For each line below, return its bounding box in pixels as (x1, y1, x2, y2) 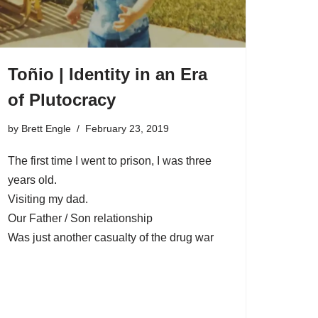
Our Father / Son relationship (8, 212, 153, 224)
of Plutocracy (8, 89, 116, 109)
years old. (8, 173, 57, 186)
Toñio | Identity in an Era (8, 64, 207, 84)
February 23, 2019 (85, 122, 169, 134)
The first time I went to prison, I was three (8, 154, 212, 167)
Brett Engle (21, 122, 71, 134)
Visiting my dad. (8, 192, 88, 205)
